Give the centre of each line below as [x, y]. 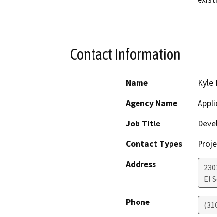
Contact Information [125, 54]
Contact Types [154, 144]
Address [141, 164]
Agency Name [152, 103]
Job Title [143, 123]
